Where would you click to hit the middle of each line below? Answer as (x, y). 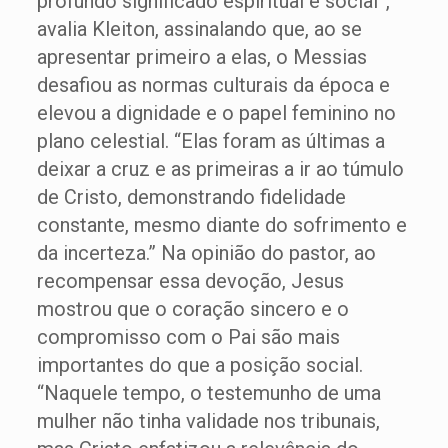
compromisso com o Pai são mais (188, 337)
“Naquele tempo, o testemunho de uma (208, 393)
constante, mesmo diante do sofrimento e (221, 225)
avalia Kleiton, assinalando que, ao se (199, 29)
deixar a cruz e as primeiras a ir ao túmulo (220, 169)
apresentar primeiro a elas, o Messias (201, 57)
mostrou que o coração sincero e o (192, 309)
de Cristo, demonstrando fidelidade (191, 197)
